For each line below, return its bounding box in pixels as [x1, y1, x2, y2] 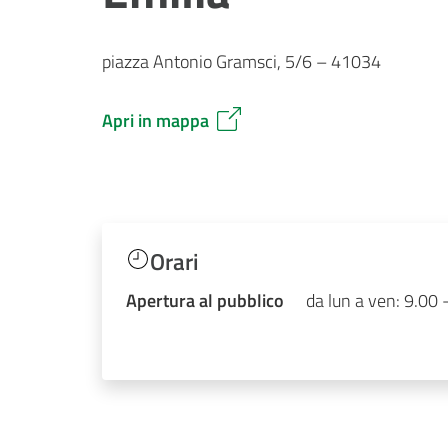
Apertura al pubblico [126, 287, 284, 315]
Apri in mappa [102, 106, 209, 134]
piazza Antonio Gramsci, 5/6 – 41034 [102, 47, 381, 75]
